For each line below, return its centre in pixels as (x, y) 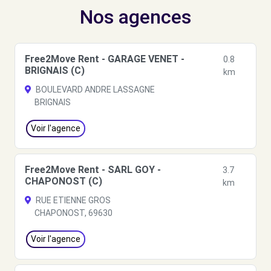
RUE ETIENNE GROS (72, 200)
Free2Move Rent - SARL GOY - (93, 170)
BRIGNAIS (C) (55, 70)
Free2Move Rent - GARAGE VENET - (105, 59)
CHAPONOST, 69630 (73, 213)
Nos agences (135, 17)
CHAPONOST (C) (64, 181)
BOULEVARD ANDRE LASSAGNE (94, 90)
